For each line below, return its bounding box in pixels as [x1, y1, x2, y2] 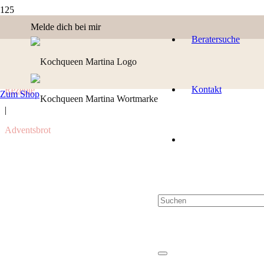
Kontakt [192, 84, 222, 94]
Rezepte [5, 85, 35, 95]
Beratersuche [192, 34, 240, 44]
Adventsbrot [5, 125, 51, 135]
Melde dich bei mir [31, 22, 101, 32]
